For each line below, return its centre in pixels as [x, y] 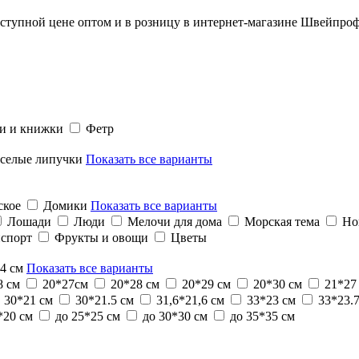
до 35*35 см [262, 316]
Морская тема [284, 221]
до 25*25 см [89, 316]
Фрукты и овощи [103, 237]
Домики [67, 205]
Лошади [31, 221]
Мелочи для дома [176, 221]
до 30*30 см [177, 316]
